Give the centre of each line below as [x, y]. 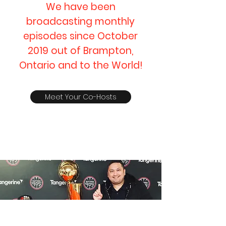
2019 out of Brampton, [80, 51]
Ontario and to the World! [80, 65]
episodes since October [80, 36]
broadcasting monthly [80, 21]
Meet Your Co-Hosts [81, 97]
